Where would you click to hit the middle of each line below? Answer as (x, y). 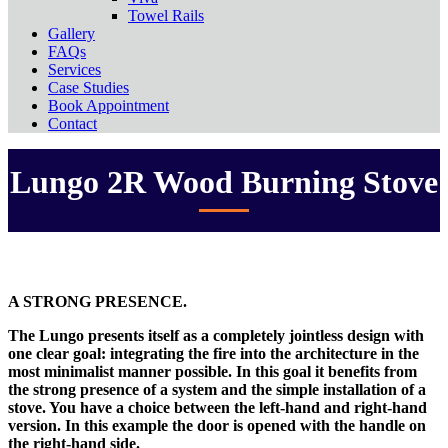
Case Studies (88, 88)
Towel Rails (166, 16)
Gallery (71, 34)
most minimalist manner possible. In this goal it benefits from (212, 372)
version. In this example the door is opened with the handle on (217, 426)
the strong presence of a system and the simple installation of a (217, 390)
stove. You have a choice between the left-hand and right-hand (217, 408)
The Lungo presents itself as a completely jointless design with (216, 336)
